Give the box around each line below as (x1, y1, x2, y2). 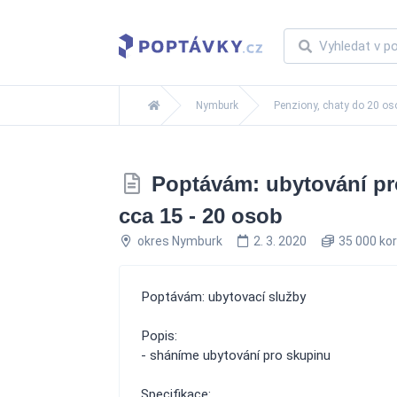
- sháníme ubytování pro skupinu (141, 347, 331, 363)
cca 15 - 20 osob (119, 204, 283, 228)
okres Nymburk (136, 234, 222, 248)
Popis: (141, 328, 177, 344)
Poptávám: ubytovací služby (141, 289, 306, 305)
